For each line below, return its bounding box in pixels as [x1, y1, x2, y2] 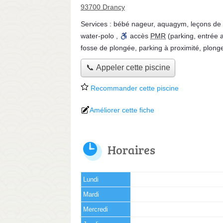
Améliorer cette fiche [90, 106, 154, 114]
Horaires [108, 141, 155, 158]
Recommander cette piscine [89, 84, 179, 92]
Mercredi [83, 206, 108, 213]
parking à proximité [139, 44, 199, 52]
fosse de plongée [81, 44, 135, 52]
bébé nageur [113, 20, 153, 28]
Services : [81, 20, 113, 28]
